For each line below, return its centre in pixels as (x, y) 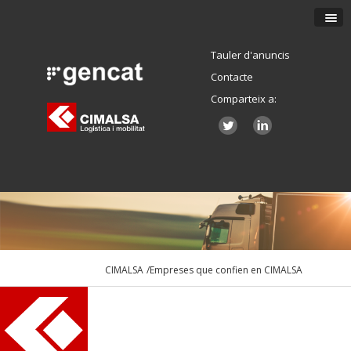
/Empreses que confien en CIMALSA (225, 270)
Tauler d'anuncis (250, 54)
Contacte (232, 76)
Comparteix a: (243, 98)
